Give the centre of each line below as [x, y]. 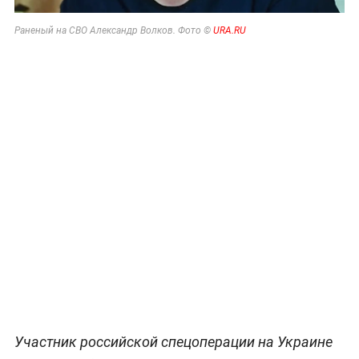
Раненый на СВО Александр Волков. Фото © [113, 30]
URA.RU [229, 30]
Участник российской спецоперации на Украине [173, 341]
